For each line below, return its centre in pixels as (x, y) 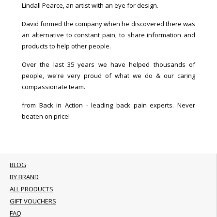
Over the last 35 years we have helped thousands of (108, 64)
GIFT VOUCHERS (33, 201)
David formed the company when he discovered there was (108, 23)
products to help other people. (66, 46)
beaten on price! (46, 116)
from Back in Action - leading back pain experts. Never (108, 105)
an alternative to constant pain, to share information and (108, 35)
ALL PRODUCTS (31, 189)
